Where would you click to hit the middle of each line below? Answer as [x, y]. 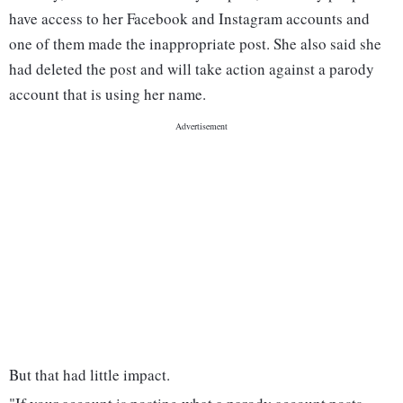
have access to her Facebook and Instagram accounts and [189, 19]
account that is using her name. [107, 94]
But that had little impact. [90, 375]
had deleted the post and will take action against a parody [192, 69]
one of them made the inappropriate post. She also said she [195, 44]
